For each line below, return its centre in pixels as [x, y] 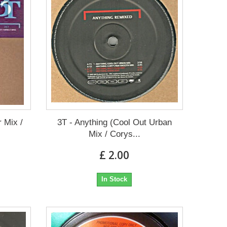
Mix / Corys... [114, 134]
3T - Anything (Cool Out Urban [114, 123]
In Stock [115, 179]
